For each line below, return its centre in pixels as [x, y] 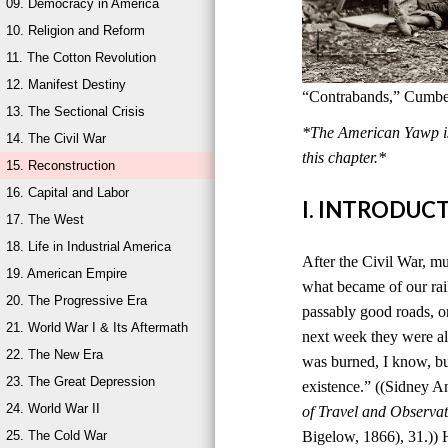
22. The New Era [54, 354]
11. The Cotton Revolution [81, 57]
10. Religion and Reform [75, 30]
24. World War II [53, 408]
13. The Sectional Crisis [75, 111]
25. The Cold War [56, 435]
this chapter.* [344, 157]
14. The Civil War [56, 138]
